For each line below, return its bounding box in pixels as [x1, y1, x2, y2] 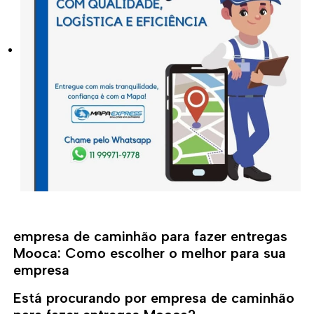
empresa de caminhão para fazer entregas [13, 228, 288, 245]
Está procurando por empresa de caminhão [13, 289, 295, 307]
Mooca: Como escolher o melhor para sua [13, 245, 287, 262]
